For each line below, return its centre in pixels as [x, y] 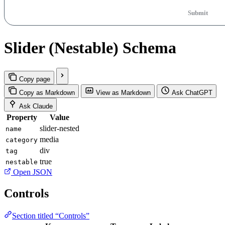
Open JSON [32, 172]
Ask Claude [36, 106]
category [22, 140]
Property [22, 118]
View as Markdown [123, 93]
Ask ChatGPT [192, 93]
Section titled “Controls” [51, 215]
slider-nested [60, 129]
